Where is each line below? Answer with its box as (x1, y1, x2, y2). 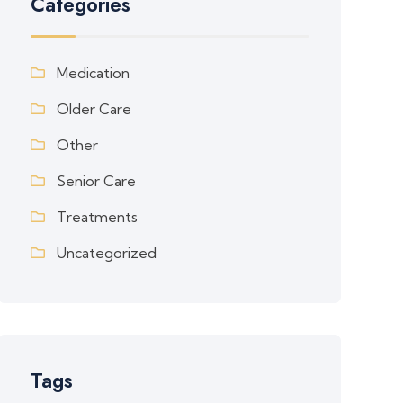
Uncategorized (57, 244, 157, 262)
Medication (57, 64, 130, 82)
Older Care (57, 100, 132, 118)
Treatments (57, 208, 139, 226)
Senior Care (57, 172, 137, 190)
